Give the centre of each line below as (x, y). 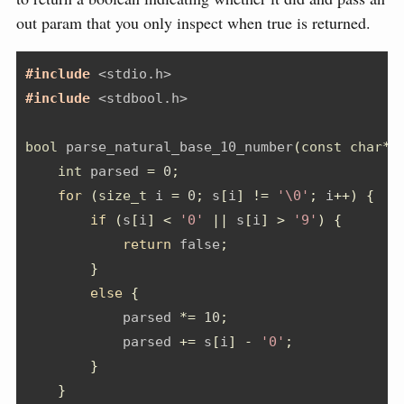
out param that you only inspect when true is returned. (193, 22)
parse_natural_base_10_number (175, 147)
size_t (123, 195)
